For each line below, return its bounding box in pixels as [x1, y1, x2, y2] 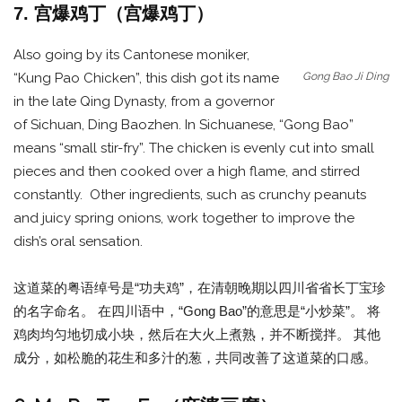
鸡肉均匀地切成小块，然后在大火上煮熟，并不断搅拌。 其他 [13, 326, 380, 342]
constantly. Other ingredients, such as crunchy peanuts [13, 186, 366, 203]
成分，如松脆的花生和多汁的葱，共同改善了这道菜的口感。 [13, 349, 377, 365]
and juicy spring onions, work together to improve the [13, 209, 354, 226]
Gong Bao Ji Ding [302, 69, 389, 83]
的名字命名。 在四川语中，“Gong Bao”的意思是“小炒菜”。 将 [13, 302, 380, 319]
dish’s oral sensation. [13, 232, 143, 249]
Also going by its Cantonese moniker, [13, 46, 249, 63]
